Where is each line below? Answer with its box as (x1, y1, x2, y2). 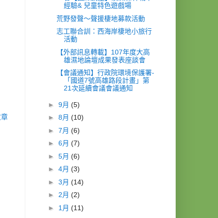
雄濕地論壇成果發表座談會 (63, 55, 145, 64)
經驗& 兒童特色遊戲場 (63, 1, 131, 10)
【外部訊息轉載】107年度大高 (56, 48, 150, 56)
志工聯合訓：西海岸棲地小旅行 (56, 27, 152, 36)
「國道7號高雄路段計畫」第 (63, 76, 149, 85)
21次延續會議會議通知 (63, 84, 133, 92)
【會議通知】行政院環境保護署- (56, 69, 154, 77)
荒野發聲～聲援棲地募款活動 (56, 14, 145, 22)
